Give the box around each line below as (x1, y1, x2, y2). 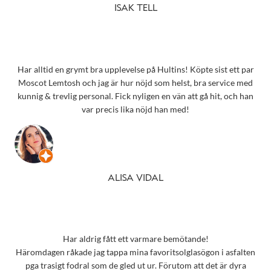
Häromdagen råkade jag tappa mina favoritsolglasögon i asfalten (16, 247, 255, 258)
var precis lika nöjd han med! (82, 103, 189, 114)
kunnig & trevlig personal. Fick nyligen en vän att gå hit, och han (18, 90, 253, 101)
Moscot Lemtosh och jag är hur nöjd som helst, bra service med (18, 77, 253, 88)
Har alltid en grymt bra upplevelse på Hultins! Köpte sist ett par (17, 64, 254, 74)
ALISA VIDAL (108, 174, 163, 183)
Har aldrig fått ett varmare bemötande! (62, 233, 209, 244)
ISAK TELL (114, 4, 157, 13)
